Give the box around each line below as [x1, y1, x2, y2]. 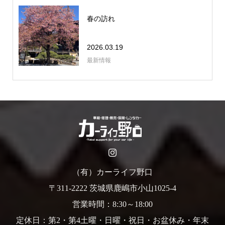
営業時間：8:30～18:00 [72, 199, 153, 208]
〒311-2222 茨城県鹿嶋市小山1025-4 [49, 183, 176, 192]
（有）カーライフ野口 [72, 167, 153, 176]
